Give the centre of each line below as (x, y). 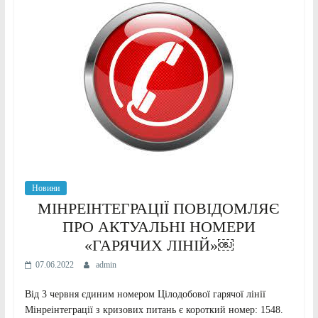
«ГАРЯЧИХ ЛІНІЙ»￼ (159, 246)
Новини (45, 188)
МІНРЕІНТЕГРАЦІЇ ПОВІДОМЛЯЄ (159, 209)
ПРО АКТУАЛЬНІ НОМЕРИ (159, 227)
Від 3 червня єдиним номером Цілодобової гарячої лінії (145, 295)
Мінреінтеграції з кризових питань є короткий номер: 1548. (154, 310)
